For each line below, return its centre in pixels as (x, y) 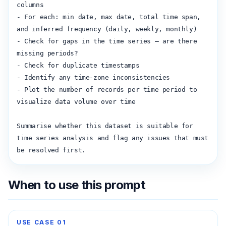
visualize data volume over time (76, 102)
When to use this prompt (77, 185)
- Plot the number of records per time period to (107, 90)
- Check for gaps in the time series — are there (107, 41)
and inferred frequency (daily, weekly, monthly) (107, 29)
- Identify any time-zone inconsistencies (93, 77)
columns (30, 5)
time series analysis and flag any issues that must (113, 138)
